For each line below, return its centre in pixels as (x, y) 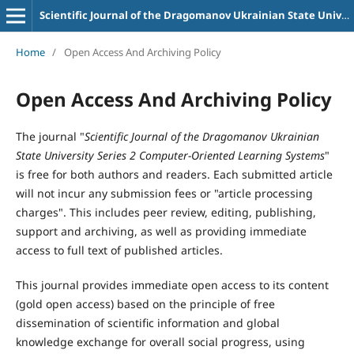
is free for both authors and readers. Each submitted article (174, 174)
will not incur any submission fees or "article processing (164, 193)
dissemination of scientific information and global (147, 322)
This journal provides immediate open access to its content (172, 284)
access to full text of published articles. (119, 250)
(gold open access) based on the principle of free (145, 303)
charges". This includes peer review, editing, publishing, (166, 212)
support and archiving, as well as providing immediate (161, 231)
